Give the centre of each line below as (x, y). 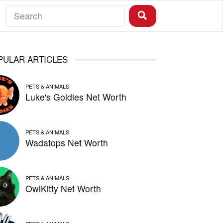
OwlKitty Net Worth (63, 189)
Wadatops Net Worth (67, 143)
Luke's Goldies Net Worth (76, 97)
